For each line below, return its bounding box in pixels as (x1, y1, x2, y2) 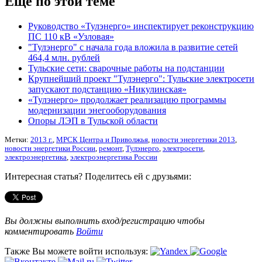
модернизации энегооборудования (28, 105, 166, 115)
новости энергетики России (5, 144, 95, 153)
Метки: (5, 135, 30, 144)
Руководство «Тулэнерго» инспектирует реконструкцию (28, 20, 254, 31)
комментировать (5, 226, 76, 236)
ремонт (99, 144, 122, 153)
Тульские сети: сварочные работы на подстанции (28, 63, 225, 73)
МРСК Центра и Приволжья (56, 135, 148, 144)
